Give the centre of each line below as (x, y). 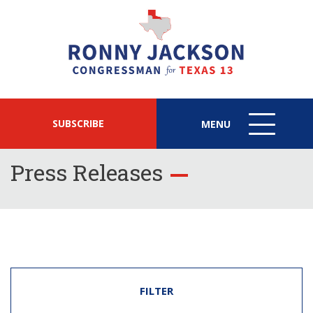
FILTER (156, 291)
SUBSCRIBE (78, 123)
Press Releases (87, 173)
